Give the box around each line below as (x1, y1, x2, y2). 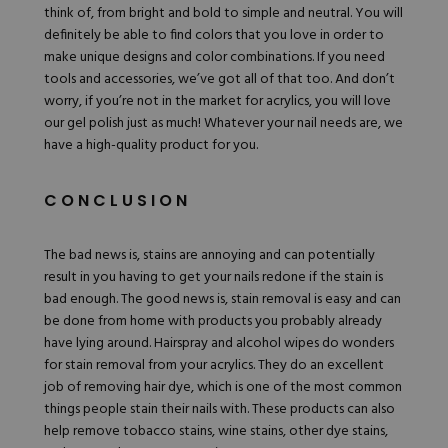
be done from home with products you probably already (44, 310, 382, 334)
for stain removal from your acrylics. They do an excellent (44, 354, 384, 378)
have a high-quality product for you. (44, 134, 261, 158)
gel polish (67, 112, 124, 136)
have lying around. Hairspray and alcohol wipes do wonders (44, 332, 394, 356)
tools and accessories (44, 68, 172, 92)
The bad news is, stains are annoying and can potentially (44, 244, 375, 268)
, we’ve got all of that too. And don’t (172, 68, 395, 92)
